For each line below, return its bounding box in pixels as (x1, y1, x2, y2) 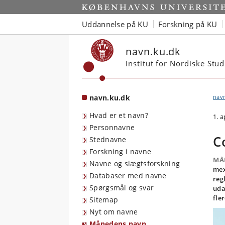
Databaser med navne (89, 171, 167, 180)
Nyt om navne (89, 207, 138, 216)
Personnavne (89, 123, 135, 132)
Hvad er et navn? (89, 110, 148, 120)
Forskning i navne (89, 147, 152, 156)
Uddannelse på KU (82, 19, 148, 29)
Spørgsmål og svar (89, 183, 154, 192)
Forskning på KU (158, 19, 217, 29)
